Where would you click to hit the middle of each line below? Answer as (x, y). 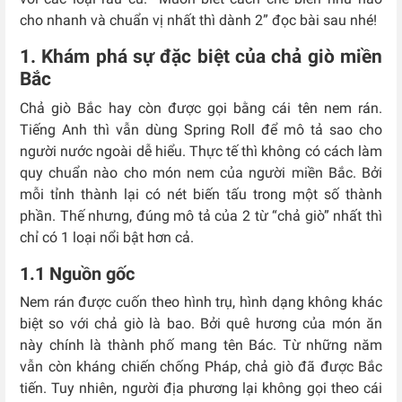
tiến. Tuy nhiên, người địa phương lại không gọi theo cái (201, 388)
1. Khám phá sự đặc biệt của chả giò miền (201, 57)
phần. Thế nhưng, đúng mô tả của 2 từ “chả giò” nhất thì (201, 216)
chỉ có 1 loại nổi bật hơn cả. (110, 237)
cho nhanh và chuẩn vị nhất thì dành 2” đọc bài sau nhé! (198, 20)
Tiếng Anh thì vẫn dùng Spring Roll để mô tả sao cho (201, 130)
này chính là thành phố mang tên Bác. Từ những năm (201, 345)
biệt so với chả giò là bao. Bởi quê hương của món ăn (201, 323)
